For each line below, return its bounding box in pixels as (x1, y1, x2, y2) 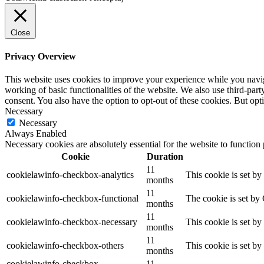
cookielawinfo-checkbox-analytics (6, 170, 134, 180)
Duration (146, 151, 183, 162)
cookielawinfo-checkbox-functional (6, 193, 138, 204)
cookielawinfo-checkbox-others (6, 240, 124, 251)
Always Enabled (5, 128, 67, 139)
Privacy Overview (5, 51, 76, 62)
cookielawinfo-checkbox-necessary (6, 217, 137, 227)
